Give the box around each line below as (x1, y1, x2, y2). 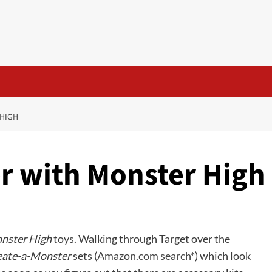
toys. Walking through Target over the (52, 232, 230, 245)
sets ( (71, 249, 97, 262)
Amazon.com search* (97, 249, 195, 262)
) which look (195, 249, 251, 262)
